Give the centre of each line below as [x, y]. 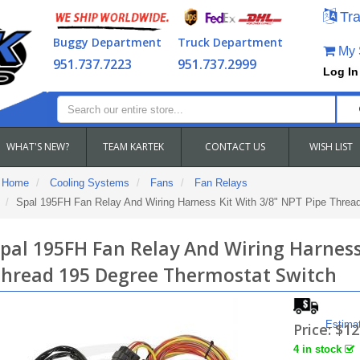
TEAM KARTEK [133, 147]
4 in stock [319, 349]
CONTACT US [235, 147]
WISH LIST [331, 147]
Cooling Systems [89, 183]
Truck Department [230, 42]
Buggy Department [107, 42]
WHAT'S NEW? [38, 147]
